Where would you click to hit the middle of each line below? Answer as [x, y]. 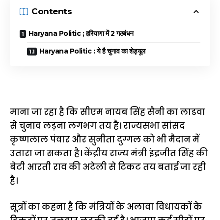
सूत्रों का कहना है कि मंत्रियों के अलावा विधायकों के [106, 207]
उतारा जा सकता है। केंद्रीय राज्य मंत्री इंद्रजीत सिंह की [109, 153]
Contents [52, 11]
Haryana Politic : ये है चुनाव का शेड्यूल [92, 51]
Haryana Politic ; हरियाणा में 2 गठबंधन [81, 33]
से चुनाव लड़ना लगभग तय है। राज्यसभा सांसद [97, 125]
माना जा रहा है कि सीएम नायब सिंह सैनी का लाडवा [108, 112]
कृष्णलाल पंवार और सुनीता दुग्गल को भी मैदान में [105, 139]
